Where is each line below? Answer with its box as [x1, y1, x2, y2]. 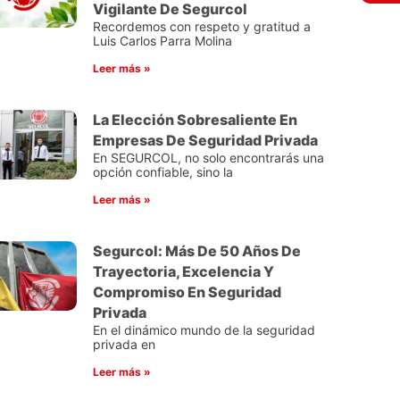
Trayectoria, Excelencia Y [93, 262, 274, 280]
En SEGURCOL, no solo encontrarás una [93, 149, 324, 165]
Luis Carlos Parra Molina [93, 32, 232, 48]
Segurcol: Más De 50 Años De [93, 241, 301, 260]
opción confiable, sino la [93, 163, 233, 179]
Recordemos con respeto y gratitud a [93, 18, 311, 34]
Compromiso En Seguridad [93, 282, 281, 301]
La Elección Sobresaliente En [93, 110, 297, 129]
